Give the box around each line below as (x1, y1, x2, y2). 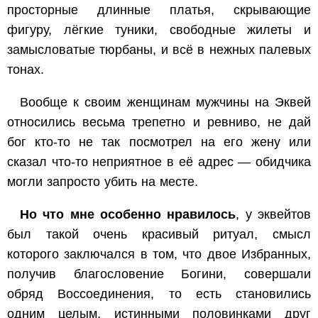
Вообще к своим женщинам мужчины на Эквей (20, 95, 311, 110)
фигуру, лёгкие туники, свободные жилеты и (7, 23, 311, 38)
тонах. (7, 62, 44, 77)
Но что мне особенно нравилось (20, 207, 236, 222)
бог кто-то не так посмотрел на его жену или (7, 135, 311, 150)
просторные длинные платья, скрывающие (7, 3, 311, 18)
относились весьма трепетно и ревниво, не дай (7, 115, 311, 130)
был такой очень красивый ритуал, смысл (7, 227, 311, 242)
